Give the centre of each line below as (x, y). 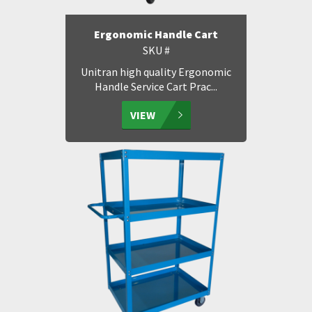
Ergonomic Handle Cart (156, 34)
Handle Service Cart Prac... (156, 86)
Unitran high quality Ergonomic (156, 72)
